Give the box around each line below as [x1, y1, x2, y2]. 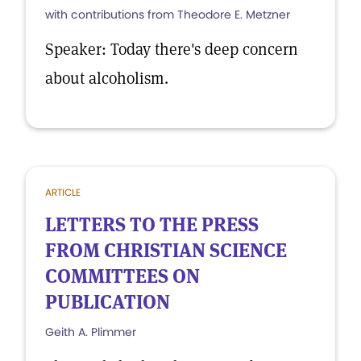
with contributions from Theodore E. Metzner [45, 6, 290, 23]
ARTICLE [45, 185, 81, 199]
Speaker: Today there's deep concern [45, 39, 298, 60]
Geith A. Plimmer [45, 324, 136, 340]
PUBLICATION [45, 289, 170, 314]
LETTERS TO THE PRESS [45, 212, 259, 237]
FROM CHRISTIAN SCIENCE [45, 238, 287, 263]
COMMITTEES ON [45, 263, 200, 288]
